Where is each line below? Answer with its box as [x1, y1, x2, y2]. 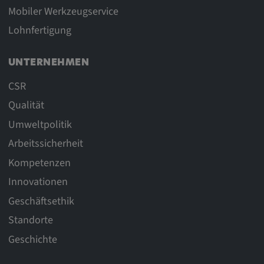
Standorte [8, 213, 53, 228]
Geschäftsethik [8, 193, 74, 209]
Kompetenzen [8, 155, 71, 170]
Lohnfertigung [8, 23, 71, 38]
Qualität [8, 98, 44, 113]
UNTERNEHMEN [8, 58, 90, 68]
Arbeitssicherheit [8, 136, 83, 151]
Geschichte [8, 232, 57, 247]
